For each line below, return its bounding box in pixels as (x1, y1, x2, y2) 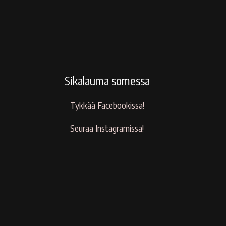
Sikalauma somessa (64, 73, 150, 88)
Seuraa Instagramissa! (70, 122, 144, 134)
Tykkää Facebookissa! (70, 99, 144, 111)
